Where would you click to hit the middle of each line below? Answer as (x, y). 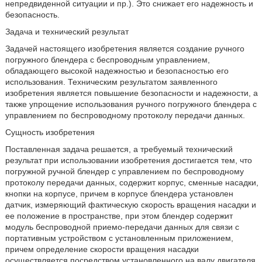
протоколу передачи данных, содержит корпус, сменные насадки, (132, 182)
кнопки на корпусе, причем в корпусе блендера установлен (119, 194)
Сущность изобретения (50, 132)
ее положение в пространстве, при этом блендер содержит (119, 216)
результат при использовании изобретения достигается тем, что (128, 160)
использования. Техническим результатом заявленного (111, 82)
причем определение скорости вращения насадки (102, 249)
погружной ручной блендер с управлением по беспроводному (124, 171)
